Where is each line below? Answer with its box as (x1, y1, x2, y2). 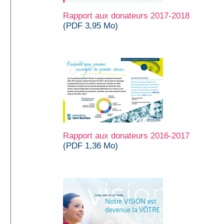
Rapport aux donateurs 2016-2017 (63, 130, 189, 140)
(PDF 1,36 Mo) (63, 140, 118, 150)
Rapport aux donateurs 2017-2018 (63, 10, 189, 20)
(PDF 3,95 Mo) (63, 20, 118, 30)
